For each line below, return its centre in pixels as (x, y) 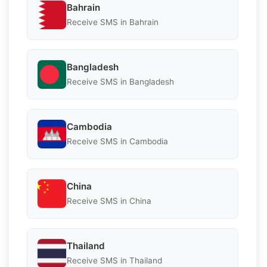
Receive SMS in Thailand (114, 261)
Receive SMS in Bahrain (113, 22)
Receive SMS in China (109, 201)
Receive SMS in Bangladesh (120, 82)
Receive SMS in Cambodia (117, 142)
